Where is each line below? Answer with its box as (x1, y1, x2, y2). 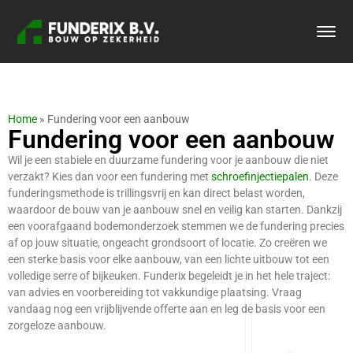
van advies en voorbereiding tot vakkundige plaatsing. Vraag (8, 286, 302, 299)
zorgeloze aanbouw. (8, 319, 106, 332)
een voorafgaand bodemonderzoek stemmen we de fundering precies (8, 220, 344, 232)
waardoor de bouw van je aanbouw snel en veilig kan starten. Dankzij (8, 203, 342, 216)
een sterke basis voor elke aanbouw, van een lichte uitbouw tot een (8, 253, 329, 266)
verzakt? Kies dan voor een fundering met (8, 170, 211, 183)
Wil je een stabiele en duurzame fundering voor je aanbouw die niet (8, 154, 329, 166)
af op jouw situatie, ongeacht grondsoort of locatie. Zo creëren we (8, 236, 327, 249)
